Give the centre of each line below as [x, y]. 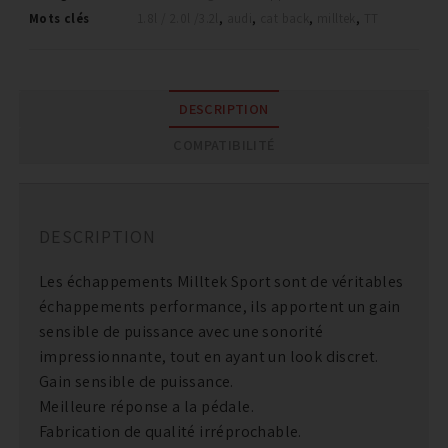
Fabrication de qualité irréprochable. [170, 431]
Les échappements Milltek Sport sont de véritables [221, 281]
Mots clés [59, 18]
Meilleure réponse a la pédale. [146, 406]
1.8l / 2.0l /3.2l [177, 18]
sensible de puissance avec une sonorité [181, 331]
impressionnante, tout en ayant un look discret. [208, 356]
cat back [285, 18]
